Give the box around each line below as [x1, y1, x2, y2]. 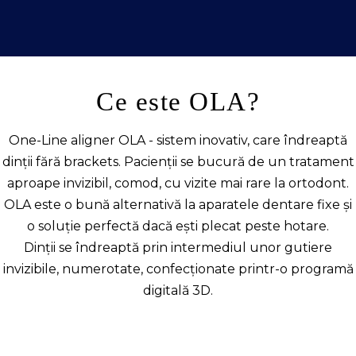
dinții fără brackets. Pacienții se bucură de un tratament [2, 153, 354, 169]
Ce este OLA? [96, 87, 260, 116]
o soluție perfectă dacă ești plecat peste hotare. [27, 218, 329, 234]
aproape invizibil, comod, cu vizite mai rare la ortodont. [7, 175, 349, 191]
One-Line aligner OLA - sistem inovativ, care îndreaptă [9, 132, 347, 148]
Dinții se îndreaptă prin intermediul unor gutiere [24, 239, 332, 255]
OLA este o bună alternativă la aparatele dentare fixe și [4, 196, 352, 212]
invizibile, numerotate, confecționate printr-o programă [2, 261, 354, 277]
